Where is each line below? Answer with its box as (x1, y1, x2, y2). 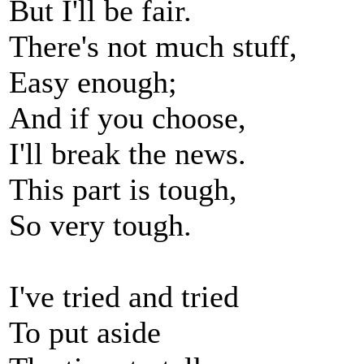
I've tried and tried (9, 279, 239, 314)
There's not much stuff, (9, 29, 297, 63)
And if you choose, (9, 101, 246, 135)
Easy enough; (9, 65, 177, 99)
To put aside (9, 315, 161, 349)
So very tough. (9, 208, 192, 242)
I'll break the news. (9, 136, 246, 171)
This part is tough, (9, 172, 237, 206)
